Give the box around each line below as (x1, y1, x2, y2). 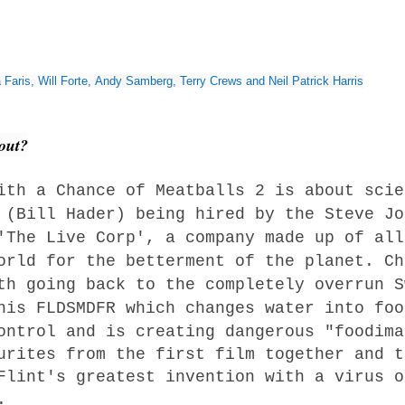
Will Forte (38, 74, 88, 89)
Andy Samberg (95, 74, 173, 89)
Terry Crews (180, 74, 242, 89)
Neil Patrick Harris (268, 74, 363, 89)
